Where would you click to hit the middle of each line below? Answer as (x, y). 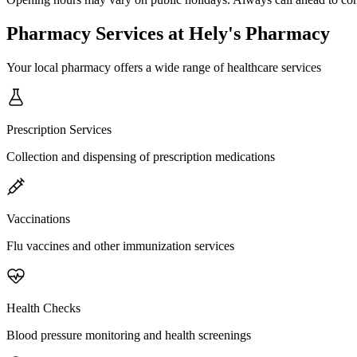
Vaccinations (38, 219)
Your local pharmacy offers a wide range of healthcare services (164, 68)
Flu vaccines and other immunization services (120, 246)
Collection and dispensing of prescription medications (141, 157)
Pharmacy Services (85, 34)
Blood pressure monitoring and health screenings (129, 335)
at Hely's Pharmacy (247, 34)
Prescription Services (59, 130)
